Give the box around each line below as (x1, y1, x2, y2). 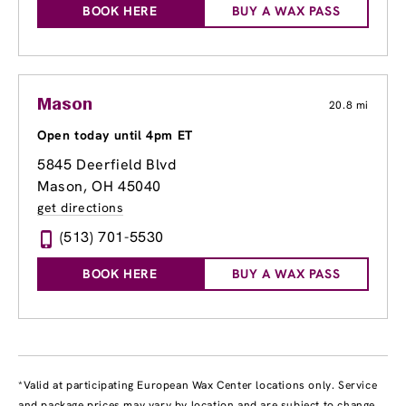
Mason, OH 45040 (37, 177, 161, 197)
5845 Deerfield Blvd (37, 155, 177, 175)
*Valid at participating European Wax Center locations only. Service (18, 378, 378, 393)
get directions (37, 199, 124, 217)
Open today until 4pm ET (37, 127, 193, 144)
